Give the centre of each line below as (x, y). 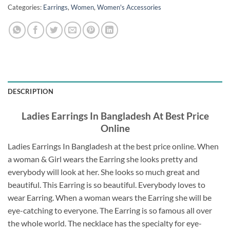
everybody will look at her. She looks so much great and (104, 171)
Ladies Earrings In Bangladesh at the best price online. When (113, 146)
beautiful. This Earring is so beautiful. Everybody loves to (107, 184)
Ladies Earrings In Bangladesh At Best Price (115, 116)
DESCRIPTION (31, 92)
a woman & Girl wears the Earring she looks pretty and (103, 159)
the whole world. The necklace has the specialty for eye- (105, 223)
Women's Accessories (129, 7)
